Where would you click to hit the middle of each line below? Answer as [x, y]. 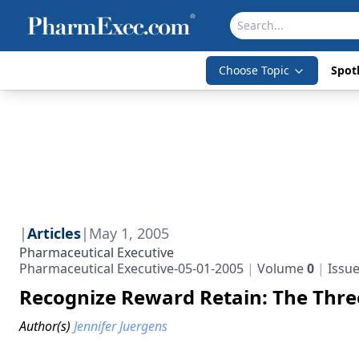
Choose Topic [254, 70]
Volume [280, 268]
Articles [54, 233]
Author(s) [45, 326]
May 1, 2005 [129, 233]
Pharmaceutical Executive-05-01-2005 [131, 268]
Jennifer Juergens [121, 326]
